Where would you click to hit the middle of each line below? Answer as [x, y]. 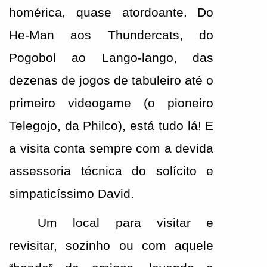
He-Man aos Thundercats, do [111, 35]
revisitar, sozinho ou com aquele [111, 245]
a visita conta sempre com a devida [111, 149]
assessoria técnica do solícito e [111, 171]
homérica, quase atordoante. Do [111, 13]
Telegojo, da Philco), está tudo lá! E [111, 126]
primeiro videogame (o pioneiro [111, 103]
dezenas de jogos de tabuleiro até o [111, 81]
